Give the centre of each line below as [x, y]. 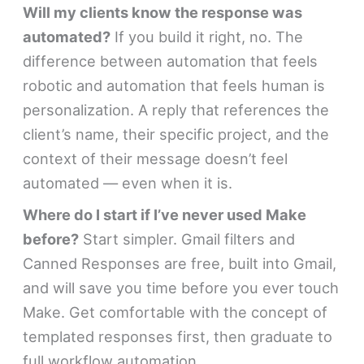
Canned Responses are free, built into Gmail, [180, 264]
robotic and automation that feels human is [174, 86]
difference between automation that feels [171, 61]
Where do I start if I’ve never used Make [165, 215]
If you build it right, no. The [207, 37]
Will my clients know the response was [163, 13]
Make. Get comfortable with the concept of [175, 312]
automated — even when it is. [128, 183]
